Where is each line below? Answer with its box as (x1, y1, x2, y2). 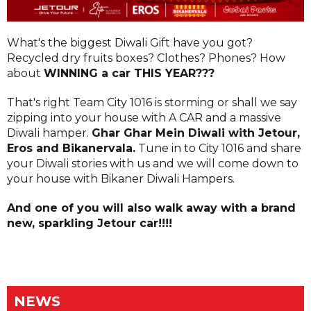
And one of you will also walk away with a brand (7, 201, 296, 215)
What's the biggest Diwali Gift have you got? (7, 35, 253, 49)
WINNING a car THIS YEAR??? (44, 66, 215, 80)
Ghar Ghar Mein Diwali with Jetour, (92, 126, 300, 140)
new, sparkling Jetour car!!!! (7, 216, 176, 230)
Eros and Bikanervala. (7, 141, 135, 155)
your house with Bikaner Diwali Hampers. (7, 171, 235, 185)
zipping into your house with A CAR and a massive (7, 110, 281, 124)
